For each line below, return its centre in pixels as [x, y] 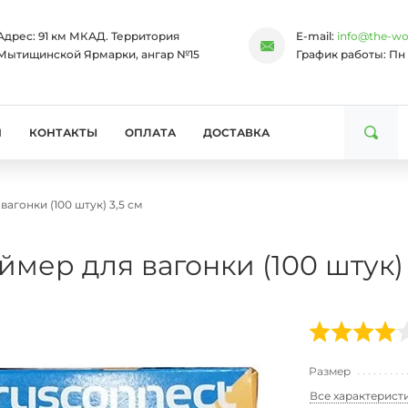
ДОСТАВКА [236, 133]
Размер [331, 371]
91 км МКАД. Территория [108, 36]
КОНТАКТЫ [63, 133]
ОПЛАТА [150, 133]
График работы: [343, 54]
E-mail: [317, 36]
